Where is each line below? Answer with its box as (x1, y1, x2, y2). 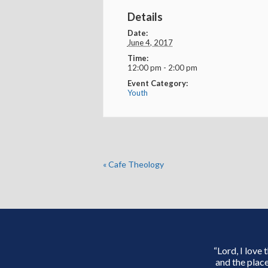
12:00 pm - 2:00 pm (127, 63, 197, 72)
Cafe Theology (106, 159, 164, 169)
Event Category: (127, 78, 188, 88)
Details (127, 10, 163, 23)
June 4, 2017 (127, 38, 173, 47)
